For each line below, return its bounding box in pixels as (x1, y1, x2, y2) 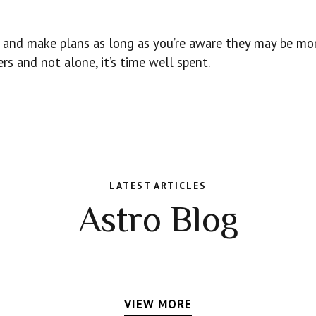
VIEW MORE (124, 296, 192, 312)
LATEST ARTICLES (109, 178, 207, 192)
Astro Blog (78, 199, 238, 240)
